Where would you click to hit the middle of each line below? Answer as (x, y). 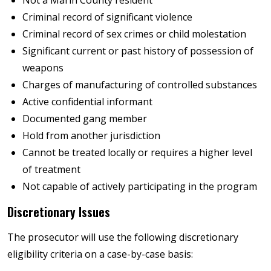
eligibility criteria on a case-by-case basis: (100, 254)
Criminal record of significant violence (107, 17)
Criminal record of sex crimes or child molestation (134, 34)
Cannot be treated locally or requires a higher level (137, 152)
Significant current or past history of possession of (138, 51)
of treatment (51, 169)
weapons (43, 67)
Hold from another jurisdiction (91, 135)
